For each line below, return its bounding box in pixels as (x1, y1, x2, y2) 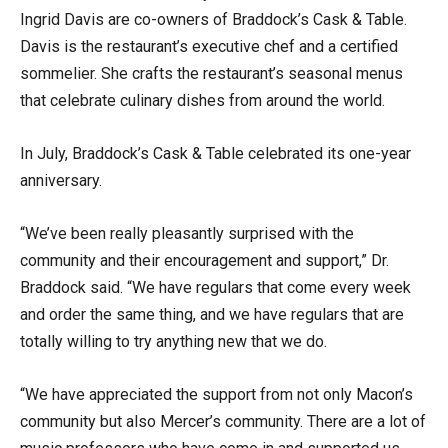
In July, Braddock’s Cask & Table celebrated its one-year (20, 143, 411, 163)
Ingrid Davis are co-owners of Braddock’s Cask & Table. (20, 9, 407, 29)
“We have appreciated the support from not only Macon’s (20, 384, 413, 404)
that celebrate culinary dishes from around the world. (20, 90, 389, 110)
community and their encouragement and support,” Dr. (20, 250, 389, 270)
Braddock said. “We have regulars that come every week (20, 277, 411, 297)
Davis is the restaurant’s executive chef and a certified (20, 36, 398, 56)
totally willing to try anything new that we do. (20, 331, 335, 351)
